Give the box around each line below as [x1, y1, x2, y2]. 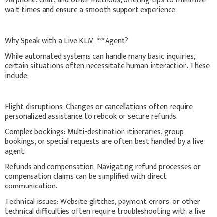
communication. [5, 179, 57, 193]
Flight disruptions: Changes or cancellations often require [5, 100, 193, 113]
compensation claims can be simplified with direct [5, 170, 167, 183]
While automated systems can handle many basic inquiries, [5, 49, 195, 63]
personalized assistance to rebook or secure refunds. [5, 109, 178, 123]
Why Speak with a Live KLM [5, 34, 96, 47]
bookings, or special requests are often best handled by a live [5, 135, 203, 148]
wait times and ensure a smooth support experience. [5, 3, 177, 16]
